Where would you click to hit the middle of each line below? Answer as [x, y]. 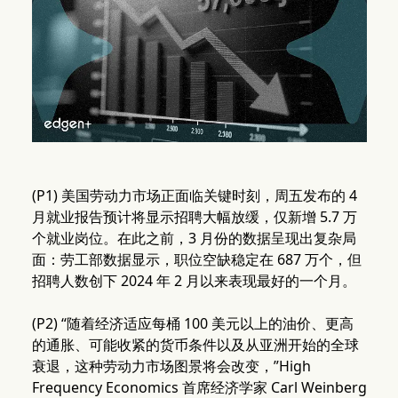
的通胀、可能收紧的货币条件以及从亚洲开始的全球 [195, 345]
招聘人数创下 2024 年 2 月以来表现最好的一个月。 [194, 281]
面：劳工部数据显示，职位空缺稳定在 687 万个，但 [196, 260]
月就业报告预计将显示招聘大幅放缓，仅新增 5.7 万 [194, 217]
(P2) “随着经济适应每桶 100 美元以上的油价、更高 [192, 324]
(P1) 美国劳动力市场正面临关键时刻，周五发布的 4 [194, 196]
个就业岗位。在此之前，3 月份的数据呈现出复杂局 [194, 239]
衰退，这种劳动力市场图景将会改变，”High [171, 366]
